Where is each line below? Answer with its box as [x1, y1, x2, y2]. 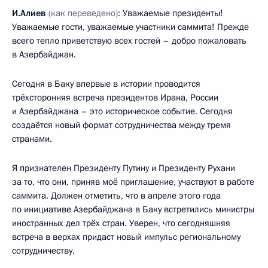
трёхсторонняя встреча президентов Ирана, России [12, 91, 218, 103]
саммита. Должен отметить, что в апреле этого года [12, 189, 221, 202]
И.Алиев [12, 7, 46, 19]
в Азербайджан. [12, 48, 76, 60]
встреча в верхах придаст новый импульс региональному [12, 230, 240, 243]
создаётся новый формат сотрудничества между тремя [12, 118, 231, 131]
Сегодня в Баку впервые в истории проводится [12, 77, 200, 90]
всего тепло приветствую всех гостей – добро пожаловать [12, 34, 246, 47]
